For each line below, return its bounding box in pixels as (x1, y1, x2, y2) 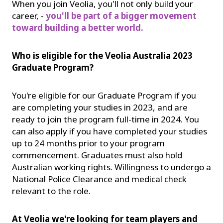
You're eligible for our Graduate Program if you (12, 89, 196, 101)
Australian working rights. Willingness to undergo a (12, 161, 211, 173)
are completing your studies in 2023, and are (12, 101, 188, 113)
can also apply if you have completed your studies (12, 125, 207, 137)
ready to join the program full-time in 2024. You (12, 113, 199, 125)
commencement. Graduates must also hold (12, 149, 182, 161)
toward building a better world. (12, 21, 143, 33)
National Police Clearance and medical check (12, 173, 187, 185)
